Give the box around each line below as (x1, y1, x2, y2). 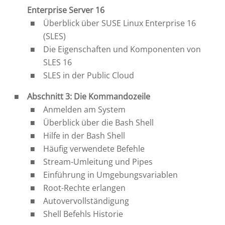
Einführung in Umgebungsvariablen (43, 169, 178, 180)
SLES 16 (43, 56, 72, 68)
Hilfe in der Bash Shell (43, 130, 126, 141)
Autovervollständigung (43, 195, 130, 206)
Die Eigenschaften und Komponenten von (43, 43, 201, 55)
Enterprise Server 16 (27, 4, 105, 16)
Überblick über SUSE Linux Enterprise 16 (43, 17, 196, 29)
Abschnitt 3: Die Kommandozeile (27, 90, 151, 102)
